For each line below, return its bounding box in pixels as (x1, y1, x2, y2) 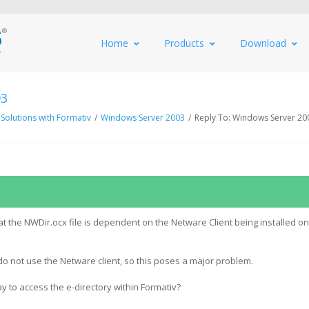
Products (164, 37, 204, 50)
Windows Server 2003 (101, 112, 185, 123)
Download (240, 37, 286, 50)
